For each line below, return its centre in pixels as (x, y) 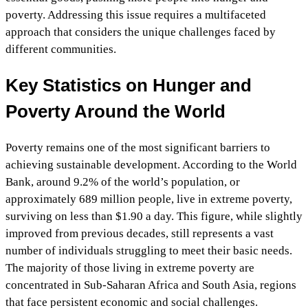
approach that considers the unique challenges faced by (141, 32)
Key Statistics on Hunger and (129, 85)
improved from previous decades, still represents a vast (140, 233)
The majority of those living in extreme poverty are (130, 267)
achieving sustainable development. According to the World (151, 164)
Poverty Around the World (115, 111)
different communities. (61, 49)
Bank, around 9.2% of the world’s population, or (123, 181)
